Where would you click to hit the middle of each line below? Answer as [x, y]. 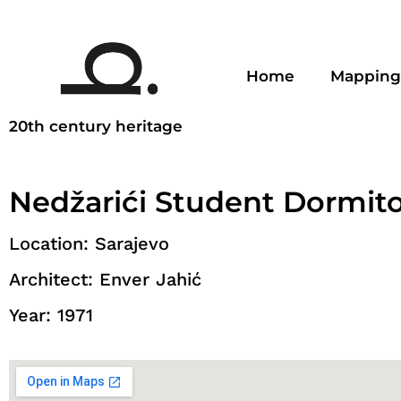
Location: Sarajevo [89, 244]
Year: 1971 [51, 316]
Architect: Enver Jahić [105, 280]
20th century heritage [96, 127]
